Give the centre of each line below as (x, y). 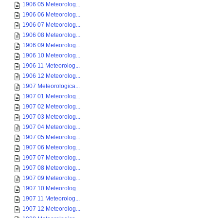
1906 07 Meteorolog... (51, 25)
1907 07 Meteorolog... (51, 158)
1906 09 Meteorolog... (51, 45)
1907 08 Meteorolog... (51, 168)
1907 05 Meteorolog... (51, 137)
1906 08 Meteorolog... (51, 35)
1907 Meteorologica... (51, 86)
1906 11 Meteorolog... (51, 66)
